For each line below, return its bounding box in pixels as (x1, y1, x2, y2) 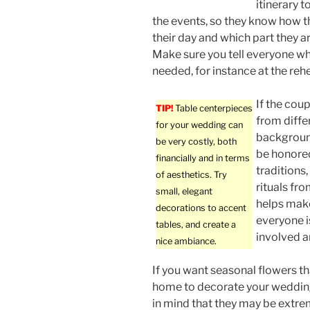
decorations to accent (156, 203, 246, 214)
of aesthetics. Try (156, 170, 227, 181)
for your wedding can (156, 120, 243, 131)
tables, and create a (156, 219, 236, 230)
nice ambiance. (156, 236, 217, 247)
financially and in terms (156, 153, 250, 164)
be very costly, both (156, 136, 237, 147)
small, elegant (156, 186, 212, 197)
